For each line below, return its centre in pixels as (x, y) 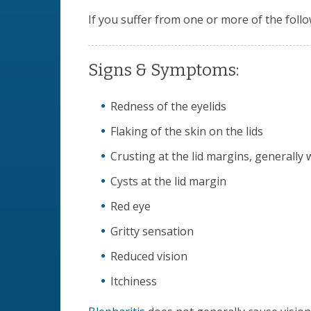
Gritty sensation (152, 231)
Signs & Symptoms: (163, 70)
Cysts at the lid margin (169, 181)
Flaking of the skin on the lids (187, 131)
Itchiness (134, 281)
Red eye (131, 206)
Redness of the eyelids (169, 106)
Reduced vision (149, 256)
